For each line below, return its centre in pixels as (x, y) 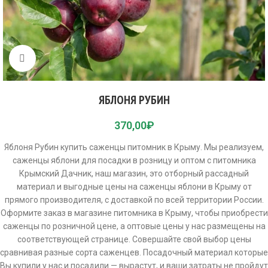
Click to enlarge (64, 58)
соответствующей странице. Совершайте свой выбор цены (134, 239)
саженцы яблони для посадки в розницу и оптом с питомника (134, 160)
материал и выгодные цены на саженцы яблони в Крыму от (134, 187)
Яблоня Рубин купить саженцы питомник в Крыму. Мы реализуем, (134, 147)
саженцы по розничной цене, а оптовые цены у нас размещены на (134, 226)
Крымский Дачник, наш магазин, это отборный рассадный (134, 173)
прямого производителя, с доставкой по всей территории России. (134, 200)
